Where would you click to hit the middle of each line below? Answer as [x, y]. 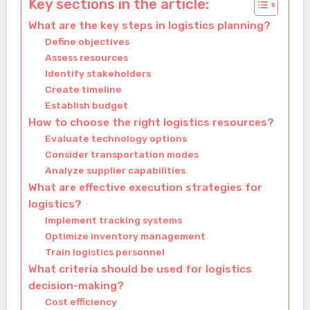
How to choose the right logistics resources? [151, 123]
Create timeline [83, 90]
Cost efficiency [81, 302]
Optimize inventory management [125, 236]
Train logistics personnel [104, 252]
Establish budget [86, 106]
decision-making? [76, 286]
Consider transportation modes [121, 155]
